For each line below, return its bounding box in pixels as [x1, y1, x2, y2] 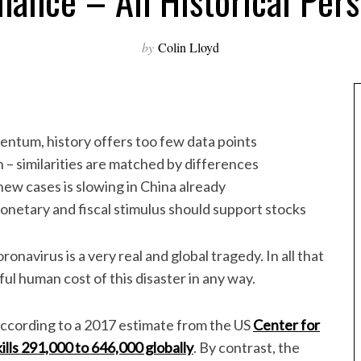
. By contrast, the [193, 338, 300, 356]
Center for [253, 316, 320, 334]
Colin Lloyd [158, 39, 219, 56]
